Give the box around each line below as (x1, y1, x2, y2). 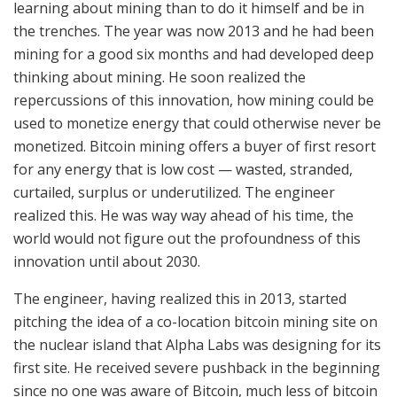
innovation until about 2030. (13, 251, 200, 271)
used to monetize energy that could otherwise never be (13, 113, 381, 133)
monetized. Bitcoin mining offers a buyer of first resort (13, 136, 376, 156)
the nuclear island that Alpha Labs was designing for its (13, 334, 381, 354)
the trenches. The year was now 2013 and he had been (13, 20, 374, 41)
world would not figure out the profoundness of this (13, 228, 361, 248)
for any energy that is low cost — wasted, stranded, (13, 159, 353, 179)
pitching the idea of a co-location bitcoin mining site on (13, 311, 378, 331)
